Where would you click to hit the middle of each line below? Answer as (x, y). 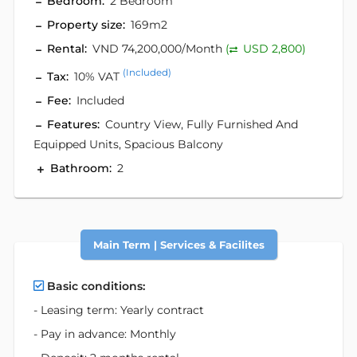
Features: (73, 124)
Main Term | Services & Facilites (178, 244)
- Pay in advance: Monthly (105, 333)
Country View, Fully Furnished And (202, 124)
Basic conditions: (96, 286)
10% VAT (97, 76)
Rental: (67, 49)
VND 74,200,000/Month (159, 49)
